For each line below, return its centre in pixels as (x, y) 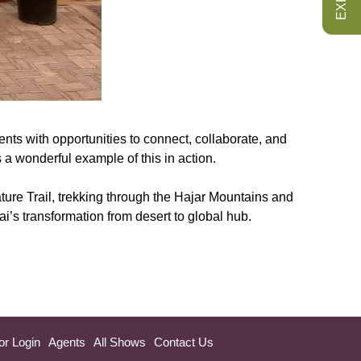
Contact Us (184, 342)
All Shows (120, 342)
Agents (67, 342)
